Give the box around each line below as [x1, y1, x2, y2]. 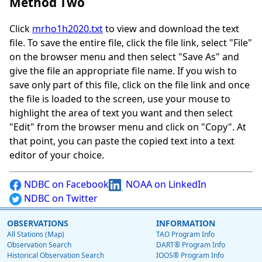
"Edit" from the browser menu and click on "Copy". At [9, 120, 246, 134]
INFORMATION [156, 218, 215, 229]
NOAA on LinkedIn [123, 178, 206, 191]
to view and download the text [103, 22, 239, 36]
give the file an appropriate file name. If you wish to [9, 64, 237, 78]
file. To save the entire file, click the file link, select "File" [9, 36, 252, 50]
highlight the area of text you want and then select [9, 106, 233, 120]
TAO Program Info [156, 229, 215, 240]
